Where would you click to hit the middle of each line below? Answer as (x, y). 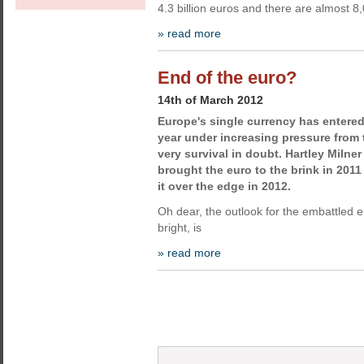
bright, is (180, 227)
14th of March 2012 (210, 100)
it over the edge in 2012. (224, 186)
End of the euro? (227, 78)
